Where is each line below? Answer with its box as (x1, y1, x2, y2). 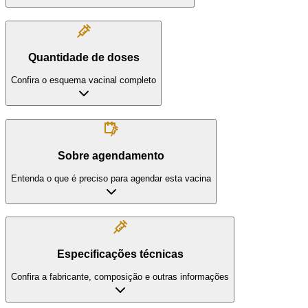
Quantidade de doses (27, 52, 140, 64)
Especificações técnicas (56, 248, 184, 261)
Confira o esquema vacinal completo (11, 74, 156, 85)
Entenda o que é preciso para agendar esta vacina (11, 173, 211, 184)
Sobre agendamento (58, 150, 164, 162)
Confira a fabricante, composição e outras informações (11, 271, 229, 282)
